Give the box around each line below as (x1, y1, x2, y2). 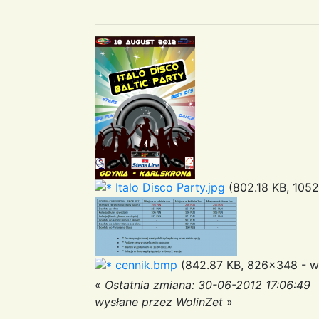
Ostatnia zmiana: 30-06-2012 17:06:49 (105, 277, 310, 292)
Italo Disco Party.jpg (112, 179, 225, 194)
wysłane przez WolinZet (95, 294, 223, 309)
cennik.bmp (112, 258, 177, 273)
